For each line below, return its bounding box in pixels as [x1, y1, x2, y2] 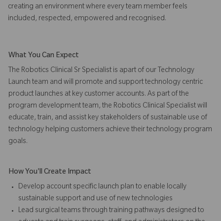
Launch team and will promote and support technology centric [8, 78, 203, 87]
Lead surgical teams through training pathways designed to [18, 207, 204, 215]
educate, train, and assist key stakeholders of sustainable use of [8, 114, 207, 122]
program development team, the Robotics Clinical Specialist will [8, 102, 207, 110]
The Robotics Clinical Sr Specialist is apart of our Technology [8, 67, 194, 75]
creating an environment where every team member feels [8, 3, 187, 11]
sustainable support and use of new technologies [18, 195, 173, 203]
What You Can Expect [8, 52, 79, 60]
